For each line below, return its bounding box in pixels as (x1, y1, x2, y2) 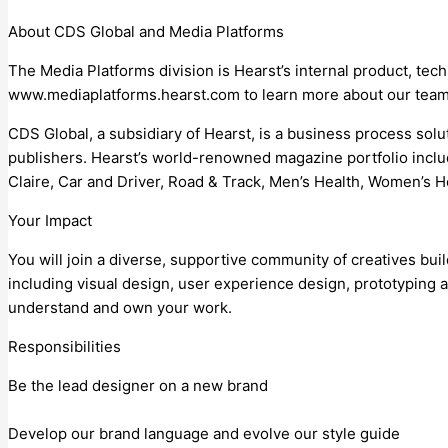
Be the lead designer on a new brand (8, 375, 268, 395)
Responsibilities (8, 336, 121, 356)
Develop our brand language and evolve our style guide (8, 423, 400, 443)
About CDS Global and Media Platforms (8, 21, 284, 41)
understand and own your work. (8, 297, 232, 317)
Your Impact (8, 210, 92, 230)
